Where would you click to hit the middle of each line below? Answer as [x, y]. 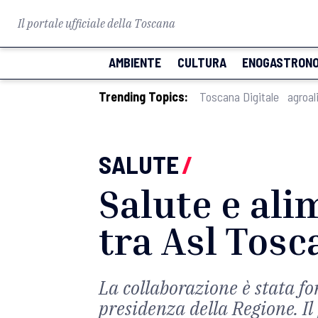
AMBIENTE [135, 62]
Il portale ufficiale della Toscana [97, 23]
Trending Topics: [143, 97]
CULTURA [202, 62]
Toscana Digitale [239, 97]
